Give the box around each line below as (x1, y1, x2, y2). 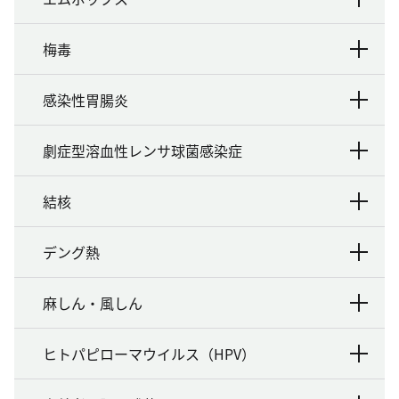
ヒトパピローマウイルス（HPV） (43, 342, 256, 364)
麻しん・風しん (43, 291, 142, 313)
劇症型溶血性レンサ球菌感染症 (43, 139, 242, 161)
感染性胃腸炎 (43, 88, 128, 110)
